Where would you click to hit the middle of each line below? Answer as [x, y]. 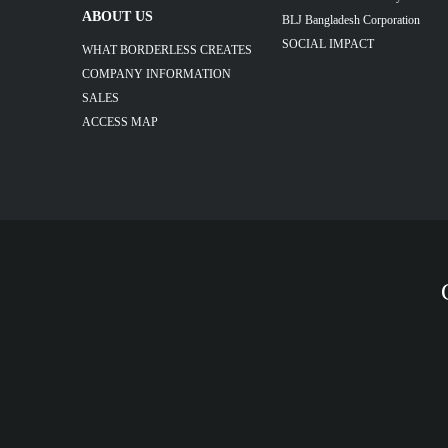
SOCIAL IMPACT [328, 43]
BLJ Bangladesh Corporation [351, 19]
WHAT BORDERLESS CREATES [167, 49]
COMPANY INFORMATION [156, 73]
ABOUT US [117, 16]
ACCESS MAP [120, 121]
